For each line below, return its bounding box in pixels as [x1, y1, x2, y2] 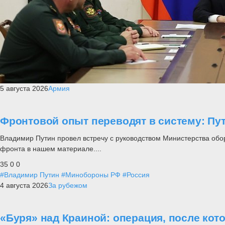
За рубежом [48, 181, 87, 189]
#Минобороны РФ [61, 170, 121, 179]
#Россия [123, 170, 150, 179]
